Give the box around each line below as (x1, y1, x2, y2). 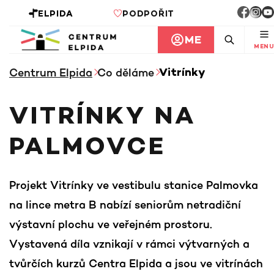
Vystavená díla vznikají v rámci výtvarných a (9, 237, 250, 250)
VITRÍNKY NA (9, 103, 196, 133)
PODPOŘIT (122, 9, 174, 20)
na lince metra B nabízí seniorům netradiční (9, 198, 241, 211)
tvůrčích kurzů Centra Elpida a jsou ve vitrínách (9, 256, 263, 270)
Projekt (9, 178, 47, 191)
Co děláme (97, 65, 154, 79)
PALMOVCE (9, 134, 166, 163)
